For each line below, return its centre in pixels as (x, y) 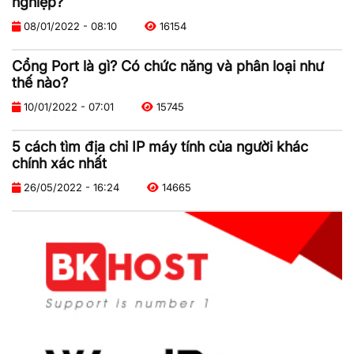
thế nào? (40, 82)
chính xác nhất (59, 163)
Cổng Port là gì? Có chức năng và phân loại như (168, 66)
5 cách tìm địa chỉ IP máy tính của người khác (160, 146)
